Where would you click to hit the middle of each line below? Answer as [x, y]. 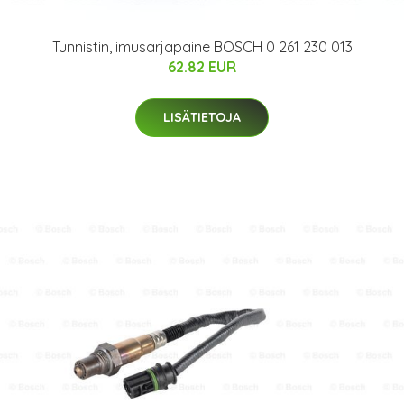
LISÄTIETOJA [202, 118]
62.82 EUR [202, 67]
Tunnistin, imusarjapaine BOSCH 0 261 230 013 [202, 47]
